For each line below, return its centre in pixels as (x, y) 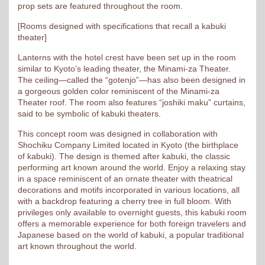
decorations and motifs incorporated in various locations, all (129, 190)
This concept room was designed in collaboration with (118, 134)
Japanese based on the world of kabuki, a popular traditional (131, 235)
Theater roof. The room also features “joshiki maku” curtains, (132, 102)
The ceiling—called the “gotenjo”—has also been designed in (132, 80)
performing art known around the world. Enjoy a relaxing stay (132, 167)
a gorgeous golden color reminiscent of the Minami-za (119, 91)
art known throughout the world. (77, 246)
